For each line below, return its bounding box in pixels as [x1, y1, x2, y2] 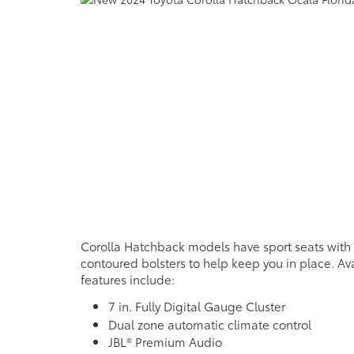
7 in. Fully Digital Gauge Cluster [108, 297, 285, 315]
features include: [81, 270, 175, 288]
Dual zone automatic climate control [108, 314, 311, 333]
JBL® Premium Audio [108, 333, 222, 351]
